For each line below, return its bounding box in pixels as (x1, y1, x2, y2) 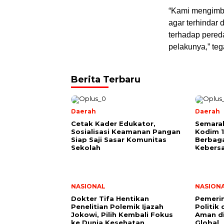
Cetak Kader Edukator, (71, 119, 155, 128)
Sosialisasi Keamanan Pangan (71, 127, 180, 136)
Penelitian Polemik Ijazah (71, 202, 163, 211)
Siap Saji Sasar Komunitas (71, 135, 166, 144)
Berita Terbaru (71, 74, 140, 85)
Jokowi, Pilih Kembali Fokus (71, 210, 173, 219)
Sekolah (71, 143, 100, 152)
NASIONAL (71, 182, 105, 190)
